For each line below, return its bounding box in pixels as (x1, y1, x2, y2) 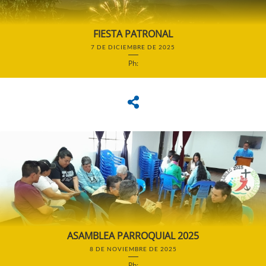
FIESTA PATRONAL (93, 27, 173, 40)
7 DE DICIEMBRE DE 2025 (91, 43, 175, 50)
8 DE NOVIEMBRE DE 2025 (89, 245, 177, 253)
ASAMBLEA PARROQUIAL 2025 (67, 229, 199, 243)
